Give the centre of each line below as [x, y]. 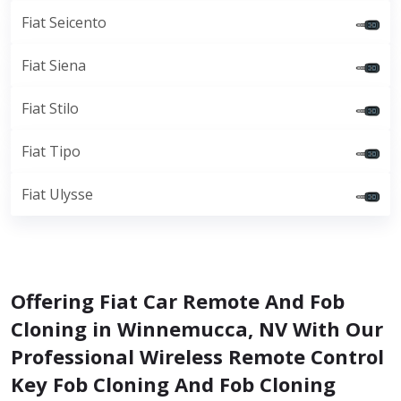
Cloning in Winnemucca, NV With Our [197, 328]
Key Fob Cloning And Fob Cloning [173, 384]
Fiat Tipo [51, 151]
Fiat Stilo [50, 108]
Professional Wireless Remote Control [197, 356]
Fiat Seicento [64, 22]
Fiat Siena [54, 65]
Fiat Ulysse [57, 194]
